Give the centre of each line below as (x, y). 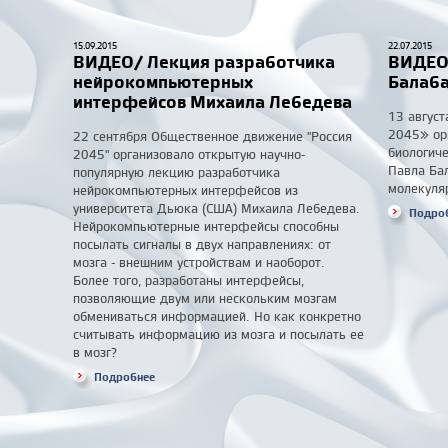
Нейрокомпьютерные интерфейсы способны (206, 226)
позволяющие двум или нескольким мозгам (205, 298)
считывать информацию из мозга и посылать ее (218, 334)
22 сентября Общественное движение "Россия (212, 136)
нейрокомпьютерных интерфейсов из (185, 190)
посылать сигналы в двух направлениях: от (202, 244)
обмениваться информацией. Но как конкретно (217, 316)
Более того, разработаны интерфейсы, (188, 280)
